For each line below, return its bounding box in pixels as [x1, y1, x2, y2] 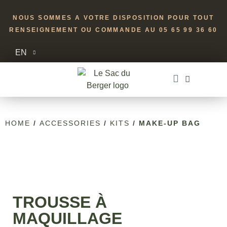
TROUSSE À [13, 193, 107, 211]
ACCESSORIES [40, 119, 101, 127]
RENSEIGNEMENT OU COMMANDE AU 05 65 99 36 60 [9, 26, 218, 33]
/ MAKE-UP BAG [130, 119, 201, 127]
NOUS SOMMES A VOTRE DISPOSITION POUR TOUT [13, 14, 214, 21]
